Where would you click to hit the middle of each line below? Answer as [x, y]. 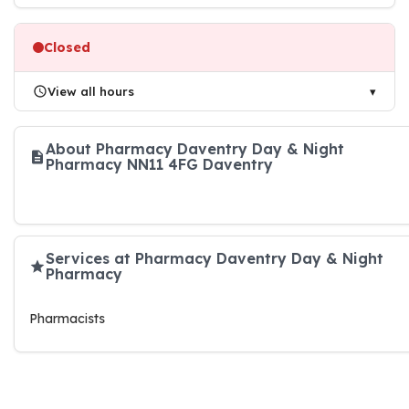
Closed [67, 47]
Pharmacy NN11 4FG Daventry [159, 164]
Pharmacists [67, 319]
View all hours [91, 91]
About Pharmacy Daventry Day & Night [195, 149]
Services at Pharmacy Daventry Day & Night [215, 258]
